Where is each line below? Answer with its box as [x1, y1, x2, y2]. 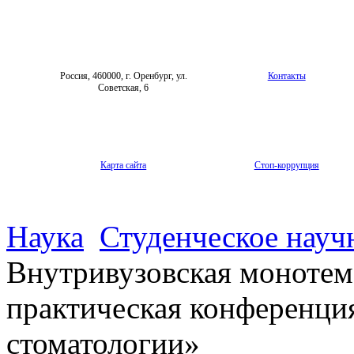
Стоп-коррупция [254, 160, 319, 171]
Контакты [267, 70, 306, 82]
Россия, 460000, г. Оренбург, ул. [59, 70, 187, 82]
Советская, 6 [98, 82, 149, 94]
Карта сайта [100, 160, 147, 171]
